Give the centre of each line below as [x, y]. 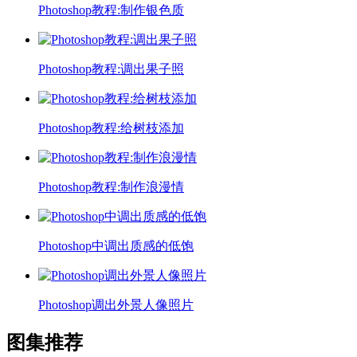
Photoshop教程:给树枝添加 [111, 127]
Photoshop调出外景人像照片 [116, 304]
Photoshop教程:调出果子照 [111, 69]
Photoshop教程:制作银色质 [111, 10]
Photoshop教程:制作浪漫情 [111, 186]
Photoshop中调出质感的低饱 [116, 245]
